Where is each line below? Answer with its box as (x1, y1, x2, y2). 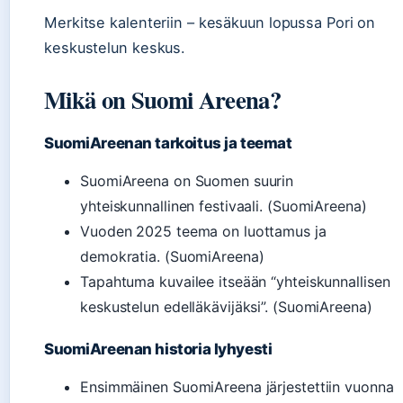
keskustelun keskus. (44, 38, 186, 57)
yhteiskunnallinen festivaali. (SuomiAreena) (80, 196, 367, 215)
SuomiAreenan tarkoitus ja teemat (44, 133, 292, 152)
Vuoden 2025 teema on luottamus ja (80, 221, 327, 240)
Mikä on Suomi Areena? (44, 81, 281, 117)
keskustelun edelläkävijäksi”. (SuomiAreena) (80, 297, 372, 316)
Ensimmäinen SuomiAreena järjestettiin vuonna (80, 377, 394, 396)
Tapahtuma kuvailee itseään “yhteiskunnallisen (80, 272, 390, 291)
